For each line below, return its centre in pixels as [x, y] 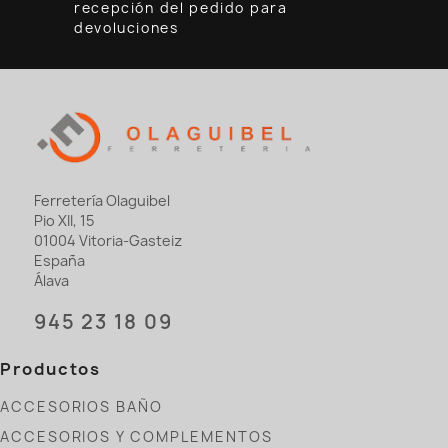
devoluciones [126, 27]
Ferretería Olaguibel [102, 201]
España [59, 261]
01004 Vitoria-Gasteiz [108, 241]
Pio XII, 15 [64, 221]
